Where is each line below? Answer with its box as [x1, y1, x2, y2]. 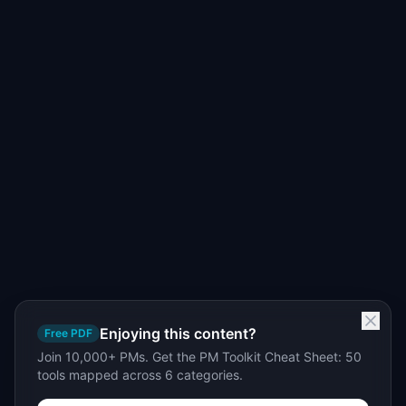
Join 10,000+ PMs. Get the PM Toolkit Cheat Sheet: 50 [37, 349, 362, 364]
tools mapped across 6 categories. [37, 367, 243, 382]
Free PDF [44, 326, 92, 340]
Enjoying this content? [100, 324, 256, 343]
